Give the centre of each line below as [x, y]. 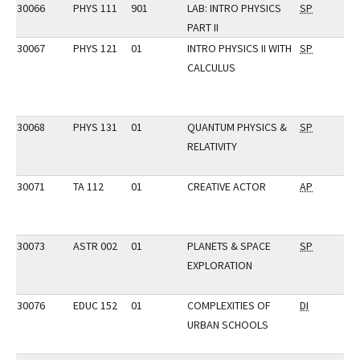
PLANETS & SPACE [229, 246]
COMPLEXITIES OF [229, 305]
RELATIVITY [212, 146]
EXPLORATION [220, 265]
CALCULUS [211, 67]
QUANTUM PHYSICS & [237, 127]
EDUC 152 [95, 305]
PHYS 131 [95, 127]
